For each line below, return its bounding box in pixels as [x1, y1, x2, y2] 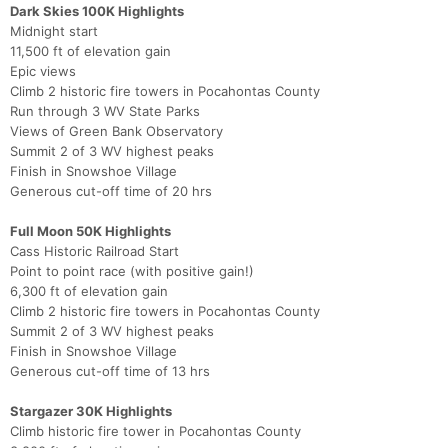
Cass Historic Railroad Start [10, 243, 179, 260]
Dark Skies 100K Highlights [10, 3, 184, 20]
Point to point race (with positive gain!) [10, 263, 254, 280]
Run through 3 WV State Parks [10, 103, 200, 120]
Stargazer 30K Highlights [10, 403, 172, 420]
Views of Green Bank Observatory [10, 123, 223, 140]
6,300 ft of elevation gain [10, 283, 168, 300]
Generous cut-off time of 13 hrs [10, 363, 210, 380]
